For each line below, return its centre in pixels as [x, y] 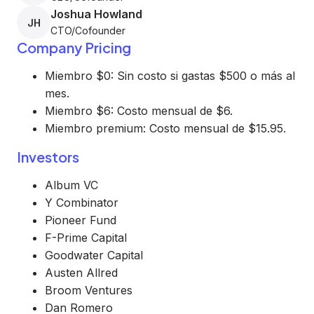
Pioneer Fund [81, 220]
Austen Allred [81, 273]
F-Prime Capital [86, 238]
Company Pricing [74, 47]
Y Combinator [82, 203]
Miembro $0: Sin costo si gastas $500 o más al [170, 76]
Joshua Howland [96, 14]
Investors [48, 157]
